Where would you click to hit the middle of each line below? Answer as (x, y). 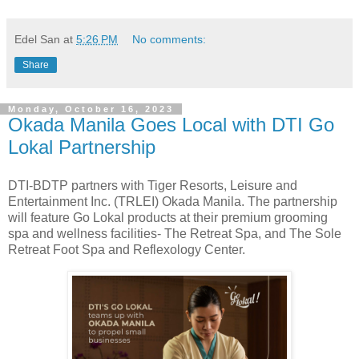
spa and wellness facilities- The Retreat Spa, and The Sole (175, 233)
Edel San (37, 40)
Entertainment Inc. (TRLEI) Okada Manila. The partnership (173, 201)
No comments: (169, 40)
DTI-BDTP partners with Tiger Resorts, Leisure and (153, 185)
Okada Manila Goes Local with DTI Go (171, 125)
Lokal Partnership (82, 147)
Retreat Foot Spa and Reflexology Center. (128, 249)
